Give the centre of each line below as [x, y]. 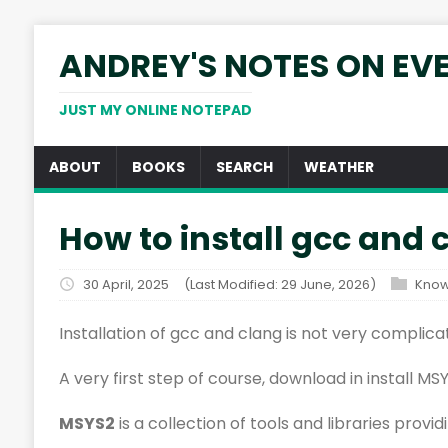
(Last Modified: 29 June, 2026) [279, 285]
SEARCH [244, 167]
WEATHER [338, 167]
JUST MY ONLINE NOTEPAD [155, 110]
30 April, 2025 [125, 285]
